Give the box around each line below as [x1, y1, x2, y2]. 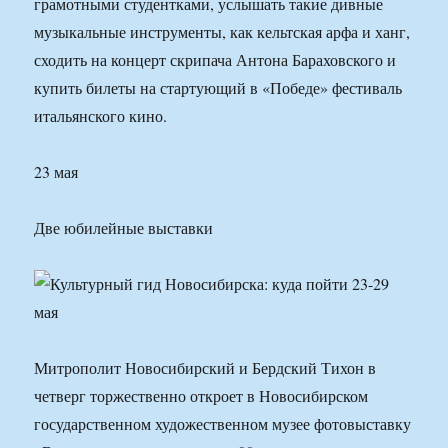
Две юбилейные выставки [34, 217, 214, 239]
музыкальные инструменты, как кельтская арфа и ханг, [34, 21, 411, 43]
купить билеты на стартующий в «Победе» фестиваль [34, 77, 403, 99]
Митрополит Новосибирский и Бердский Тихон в [34, 357, 377, 379]
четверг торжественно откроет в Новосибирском [34, 385, 369, 407]
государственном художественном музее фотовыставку [34, 413, 412, 435]
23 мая [34, 161, 79, 183]
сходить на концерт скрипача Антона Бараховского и [34, 49, 397, 71]
